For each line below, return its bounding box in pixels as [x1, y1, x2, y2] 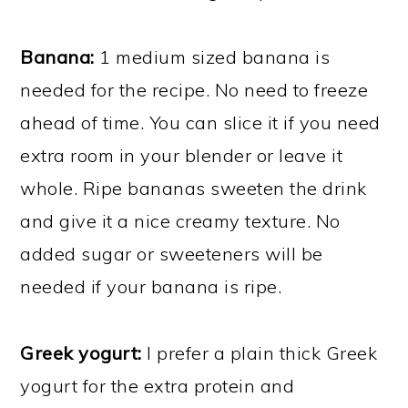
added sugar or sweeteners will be [20, 241, 323, 265]
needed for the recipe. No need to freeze [20, 77, 369, 101]
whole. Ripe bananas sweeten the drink [20, 176, 367, 199]
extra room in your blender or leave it [20, 143, 343, 167]
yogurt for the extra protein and [20, 373, 295, 397]
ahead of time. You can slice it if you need [20, 110, 381, 134]
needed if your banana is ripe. [20, 274, 282, 298]
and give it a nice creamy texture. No [20, 209, 341, 232]
